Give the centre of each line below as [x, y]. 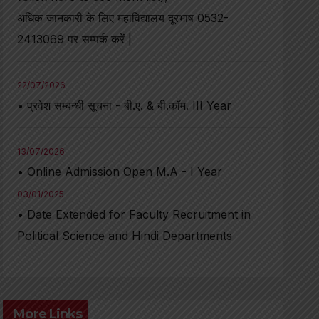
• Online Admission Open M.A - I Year [120, 172]
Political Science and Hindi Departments [125, 236]
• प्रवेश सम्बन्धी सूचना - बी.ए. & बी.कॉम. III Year [125, 105]
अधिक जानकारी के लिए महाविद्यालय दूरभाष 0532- [123, 18]
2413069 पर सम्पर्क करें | [75, 39]
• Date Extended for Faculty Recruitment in [134, 214]
